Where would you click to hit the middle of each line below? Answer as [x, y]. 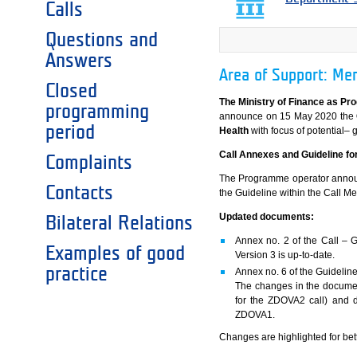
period [70, 132]
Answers [79, 60]
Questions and [102, 39]
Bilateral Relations [119, 223]
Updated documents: [267, 217]
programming [97, 111]
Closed [71, 90]
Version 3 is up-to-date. [285, 255]
